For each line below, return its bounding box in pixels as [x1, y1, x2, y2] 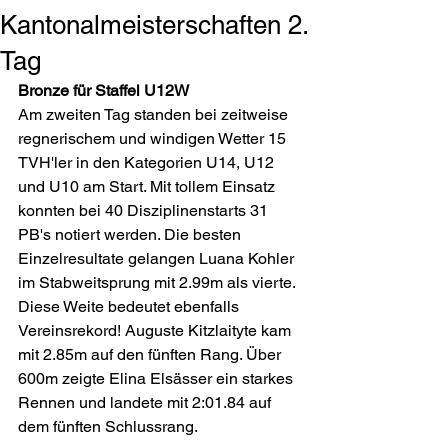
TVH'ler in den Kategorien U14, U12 [18, 153, 278, 172]
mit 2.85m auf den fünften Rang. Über [18, 345, 285, 364]
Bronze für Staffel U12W [18, 81, 189, 100]
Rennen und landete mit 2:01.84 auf [18, 393, 275, 412]
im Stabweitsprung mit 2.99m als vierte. [18, 273, 299, 292]
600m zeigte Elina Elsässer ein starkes [18, 369, 297, 388]
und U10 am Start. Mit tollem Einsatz [18, 177, 279, 196]
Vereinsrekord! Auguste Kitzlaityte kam [18, 321, 295, 340]
